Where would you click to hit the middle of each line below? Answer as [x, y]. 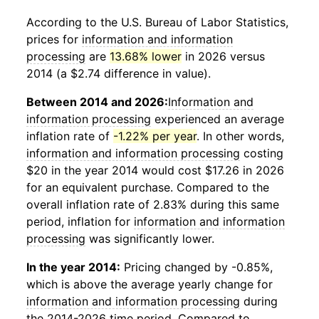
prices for [54, 39]
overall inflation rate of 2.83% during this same [153, 204]
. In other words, [240, 136]
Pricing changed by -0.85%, [197, 267]
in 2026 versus [223, 56]
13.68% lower [146, 56]
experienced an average [218, 119]
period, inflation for [80, 221]
